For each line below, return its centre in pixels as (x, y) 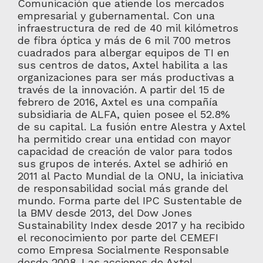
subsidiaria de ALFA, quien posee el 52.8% (124, 114)
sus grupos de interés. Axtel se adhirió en (123, 163)
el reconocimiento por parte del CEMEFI (118, 237)
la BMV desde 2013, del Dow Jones (104, 213)
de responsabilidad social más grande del (122, 188)
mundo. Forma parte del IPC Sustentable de (129, 200)
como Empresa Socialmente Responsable (123, 250)
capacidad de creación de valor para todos (125, 151)
